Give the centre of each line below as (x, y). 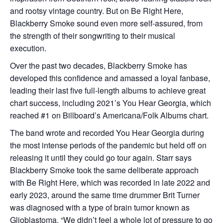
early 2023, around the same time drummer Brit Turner (105, 195)
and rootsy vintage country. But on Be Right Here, (97, 11)
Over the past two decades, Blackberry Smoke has (99, 65)
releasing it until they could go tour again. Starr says (101, 158)
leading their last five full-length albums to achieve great (108, 90)
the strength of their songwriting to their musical (93, 36)
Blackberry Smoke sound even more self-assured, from (106, 23)
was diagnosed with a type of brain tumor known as (100, 207)
